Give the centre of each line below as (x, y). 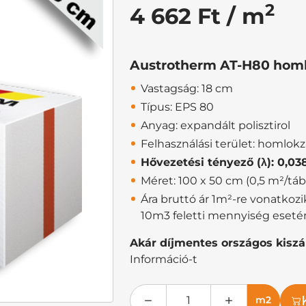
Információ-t (164, 259)
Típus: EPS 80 (177, 107)
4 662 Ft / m (197, 16)
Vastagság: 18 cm (187, 88)
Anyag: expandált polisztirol (215, 125)
